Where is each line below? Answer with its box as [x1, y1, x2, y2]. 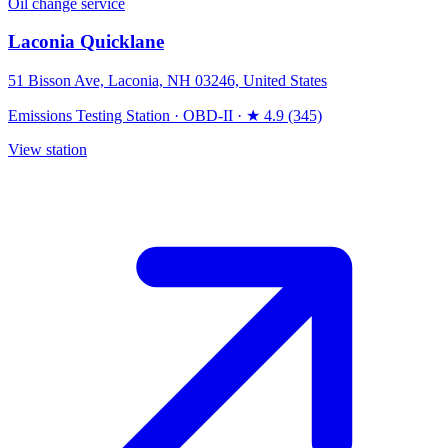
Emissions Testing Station [8, 106, 170, 124]
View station [8, 140, 87, 158]
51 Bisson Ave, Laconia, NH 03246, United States [8, 71, 327, 89]
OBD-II [183, 106, 233, 124]
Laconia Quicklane [8, 31, 164, 53]
